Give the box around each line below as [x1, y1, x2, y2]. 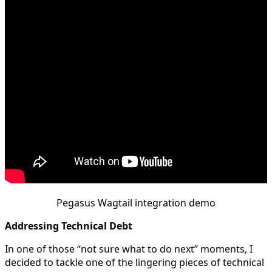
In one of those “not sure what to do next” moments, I [5, 242, 253, 256]
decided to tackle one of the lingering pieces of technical [5, 256, 264, 270]
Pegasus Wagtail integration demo [56, 196, 216, 210]
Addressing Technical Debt [5, 219, 132, 233]
